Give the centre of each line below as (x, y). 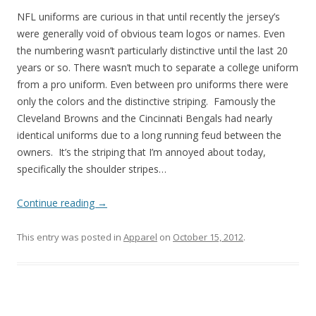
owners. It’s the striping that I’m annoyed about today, (141, 152)
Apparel (140, 237)
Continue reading (57, 202)
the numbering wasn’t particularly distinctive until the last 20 (152, 50)
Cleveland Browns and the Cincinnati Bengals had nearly (145, 118)
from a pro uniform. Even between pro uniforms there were (153, 84)
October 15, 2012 (208, 237)
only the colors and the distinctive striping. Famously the (146, 101)
